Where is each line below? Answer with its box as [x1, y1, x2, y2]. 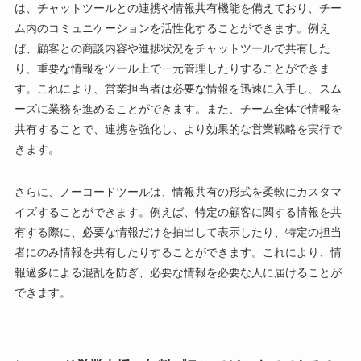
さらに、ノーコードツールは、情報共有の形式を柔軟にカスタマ [14, 185, 342, 198]
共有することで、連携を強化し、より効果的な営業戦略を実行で [14, 122, 342, 135]
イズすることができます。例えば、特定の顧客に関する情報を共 [14, 205, 342, 218]
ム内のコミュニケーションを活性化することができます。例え [14, 21, 330, 35]
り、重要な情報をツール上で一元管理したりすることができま [14, 61, 330, 75]
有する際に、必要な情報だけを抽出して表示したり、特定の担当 [14, 225, 342, 239]
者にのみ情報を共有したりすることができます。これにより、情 [14, 245, 342, 259]
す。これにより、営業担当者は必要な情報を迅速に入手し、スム [14, 81, 342, 95]
